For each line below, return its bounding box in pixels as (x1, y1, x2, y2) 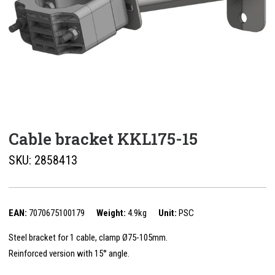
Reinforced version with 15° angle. (9, 248, 130, 259)
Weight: (96, 207, 126, 219)
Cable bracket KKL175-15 (9, 128, 198, 149)
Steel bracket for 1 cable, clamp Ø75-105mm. (9, 232, 168, 243)
